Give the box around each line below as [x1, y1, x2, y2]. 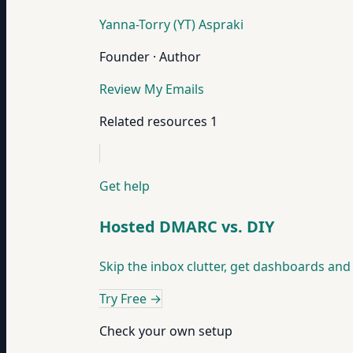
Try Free [99, 290, 147, 308]
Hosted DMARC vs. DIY [99, 215, 274, 237]
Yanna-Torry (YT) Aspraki [99, 16, 244, 33]
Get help [99, 177, 150, 195]
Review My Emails [99, 80, 204, 98]
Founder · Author [99, 48, 201, 65]
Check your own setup [99, 322, 232, 340]
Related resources [99, 113, 207, 130]
